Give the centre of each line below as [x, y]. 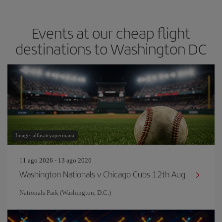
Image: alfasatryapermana [45, 135]
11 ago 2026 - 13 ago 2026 [55, 160]
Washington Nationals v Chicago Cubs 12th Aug [102, 174]
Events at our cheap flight [111, 33]
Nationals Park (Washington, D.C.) [65, 193]
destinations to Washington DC [111, 49]
